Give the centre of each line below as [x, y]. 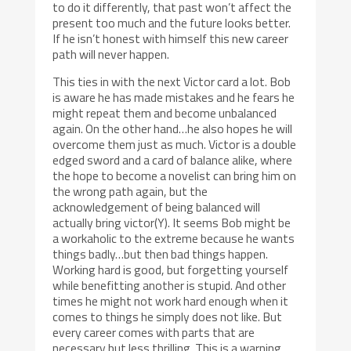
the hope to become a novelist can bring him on [175, 176]
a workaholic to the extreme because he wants [174, 239]
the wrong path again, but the [130, 192]
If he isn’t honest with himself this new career [171, 38]
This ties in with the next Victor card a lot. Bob [172, 82]
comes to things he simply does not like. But [168, 317]
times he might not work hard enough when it [171, 301]
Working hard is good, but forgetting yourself [171, 270]
